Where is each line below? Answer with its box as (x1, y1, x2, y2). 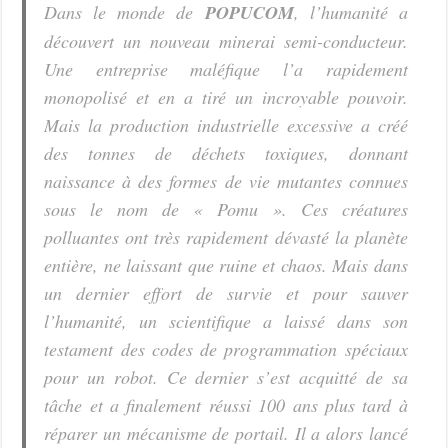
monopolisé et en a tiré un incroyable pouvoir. (44, 84, 408, 109)
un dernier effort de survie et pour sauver (44, 280, 408, 305)
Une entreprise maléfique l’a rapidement (44, 56, 408, 81)
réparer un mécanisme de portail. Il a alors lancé (44, 420, 408, 445)
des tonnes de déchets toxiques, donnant (44, 140, 408, 165)
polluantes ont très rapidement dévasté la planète (44, 224, 408, 249)
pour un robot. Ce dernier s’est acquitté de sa (44, 364, 408, 389)
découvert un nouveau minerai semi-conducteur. (44, 28, 408, 53)
